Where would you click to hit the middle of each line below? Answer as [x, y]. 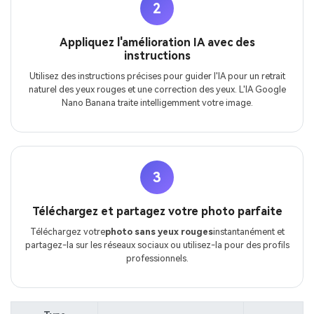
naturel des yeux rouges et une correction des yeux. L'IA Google [157, 90]
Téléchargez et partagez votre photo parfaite [157, 211]
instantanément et [248, 231]
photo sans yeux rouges [159, 231]
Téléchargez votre [67, 231]
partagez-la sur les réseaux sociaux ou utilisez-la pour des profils [157, 245]
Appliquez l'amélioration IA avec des [157, 43]
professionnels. [157, 258]
